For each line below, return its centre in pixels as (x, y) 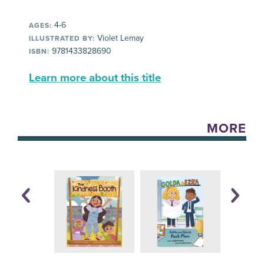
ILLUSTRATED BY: (62, 39)
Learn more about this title (95, 78)
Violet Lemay (120, 38)
